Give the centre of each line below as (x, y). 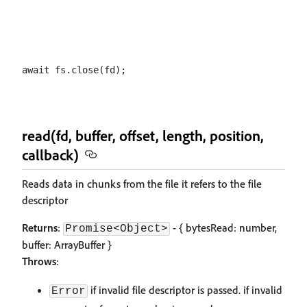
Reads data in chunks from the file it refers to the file (142, 184)
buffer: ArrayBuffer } (67, 245)
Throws (39, 261)
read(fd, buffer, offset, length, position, (143, 135)
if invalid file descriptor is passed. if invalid (185, 290)
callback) (50, 155)
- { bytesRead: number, (223, 228)
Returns (40, 228)
